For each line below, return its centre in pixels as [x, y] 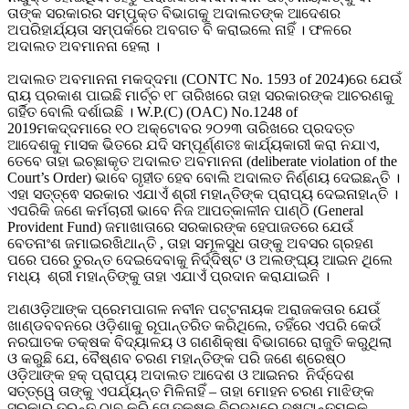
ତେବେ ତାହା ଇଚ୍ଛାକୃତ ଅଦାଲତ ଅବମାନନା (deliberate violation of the [202, 161]
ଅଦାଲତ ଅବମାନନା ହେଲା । [85, 46]
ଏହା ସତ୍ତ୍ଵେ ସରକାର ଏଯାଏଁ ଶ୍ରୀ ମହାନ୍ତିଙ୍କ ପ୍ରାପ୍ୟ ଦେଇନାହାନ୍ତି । [203, 194]
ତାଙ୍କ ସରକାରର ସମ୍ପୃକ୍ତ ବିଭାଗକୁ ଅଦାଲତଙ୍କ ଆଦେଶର [174, 13]
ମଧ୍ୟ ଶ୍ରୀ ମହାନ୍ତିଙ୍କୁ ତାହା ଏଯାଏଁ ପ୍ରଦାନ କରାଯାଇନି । [170, 276]
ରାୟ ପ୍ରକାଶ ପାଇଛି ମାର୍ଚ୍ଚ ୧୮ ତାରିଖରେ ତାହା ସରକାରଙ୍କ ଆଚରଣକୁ [200, 95]
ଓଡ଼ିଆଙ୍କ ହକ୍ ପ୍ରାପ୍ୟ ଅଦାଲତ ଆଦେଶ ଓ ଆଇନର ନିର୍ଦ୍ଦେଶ [181, 374]
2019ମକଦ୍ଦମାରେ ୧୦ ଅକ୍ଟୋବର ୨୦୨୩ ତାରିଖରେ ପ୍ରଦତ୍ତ [181, 128]
